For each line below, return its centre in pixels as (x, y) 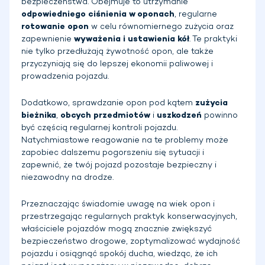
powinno (220, 115)
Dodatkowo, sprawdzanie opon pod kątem (108, 103)
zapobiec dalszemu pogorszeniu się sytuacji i (113, 153)
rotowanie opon (55, 27)
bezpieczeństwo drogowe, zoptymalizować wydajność (131, 241)
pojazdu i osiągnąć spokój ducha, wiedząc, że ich (119, 254)
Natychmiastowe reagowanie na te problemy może (125, 140)
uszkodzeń (179, 115)
